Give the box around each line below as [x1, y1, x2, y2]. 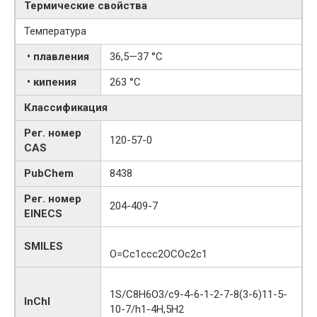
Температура [24, 24, 86, 38]
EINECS [24, 207, 62, 220]
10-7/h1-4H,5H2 [110, 302, 184, 316]
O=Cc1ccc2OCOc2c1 [110, 247, 207, 260]
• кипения [24, 75, 76, 88]
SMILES [24, 239, 63, 253]
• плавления [24, 50, 89, 63]
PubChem [24, 166, 74, 180]
